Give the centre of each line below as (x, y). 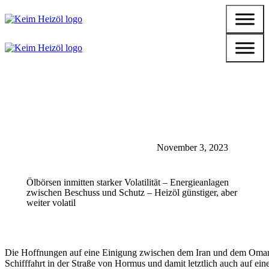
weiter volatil (51, 203)
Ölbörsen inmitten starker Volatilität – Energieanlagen (128, 182)
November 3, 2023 (192, 147)
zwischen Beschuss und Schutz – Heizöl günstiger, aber (132, 192)
